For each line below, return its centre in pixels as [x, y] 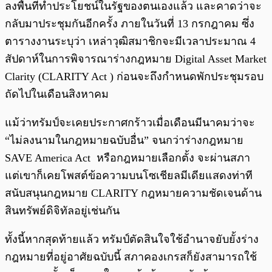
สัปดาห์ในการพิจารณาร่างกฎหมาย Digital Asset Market [136, 59]
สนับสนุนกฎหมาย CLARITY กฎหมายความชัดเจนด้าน [133, 193]
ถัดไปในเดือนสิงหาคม [57, 94]
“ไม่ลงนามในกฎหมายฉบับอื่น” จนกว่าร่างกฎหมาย [124, 141]
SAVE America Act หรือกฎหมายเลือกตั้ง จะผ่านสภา [127, 158]
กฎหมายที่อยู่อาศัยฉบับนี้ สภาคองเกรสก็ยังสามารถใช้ [131, 257]
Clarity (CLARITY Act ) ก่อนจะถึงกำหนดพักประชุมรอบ [134, 77]
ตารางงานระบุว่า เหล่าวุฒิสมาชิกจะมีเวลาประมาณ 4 [130, 42]
